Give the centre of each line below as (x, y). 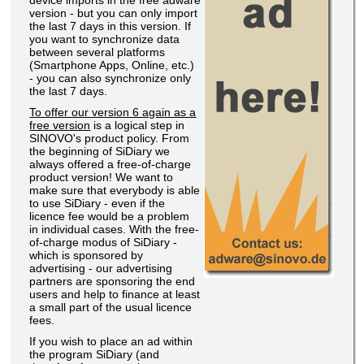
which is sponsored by (87, 256)
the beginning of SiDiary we (100, 152)
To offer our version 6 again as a (113, 113)
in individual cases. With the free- (115, 230)
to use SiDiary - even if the (97, 204)
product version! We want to (102, 178)
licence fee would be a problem (110, 217)
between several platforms (97, 52)
